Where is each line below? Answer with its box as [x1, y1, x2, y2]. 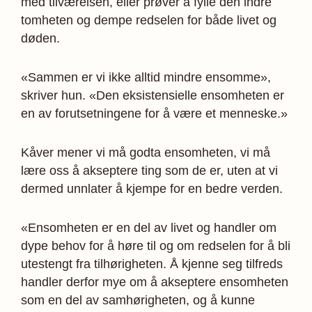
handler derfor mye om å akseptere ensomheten [21, 274, 288, 289]
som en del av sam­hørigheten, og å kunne [21, 292, 255, 307]
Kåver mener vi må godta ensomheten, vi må [21, 145, 270, 159]
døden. [21, 31, 60, 45]
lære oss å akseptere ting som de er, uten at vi [21, 163, 278, 178]
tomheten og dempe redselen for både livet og [21, 13, 276, 27]
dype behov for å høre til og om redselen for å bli [21, 238, 290, 253]
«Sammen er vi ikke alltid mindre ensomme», [21, 70, 271, 84]
